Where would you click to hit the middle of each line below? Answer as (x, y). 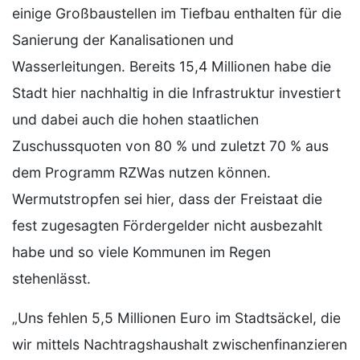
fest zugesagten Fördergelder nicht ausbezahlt (167, 225)
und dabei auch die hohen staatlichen (135, 119)
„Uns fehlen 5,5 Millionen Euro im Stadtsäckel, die (176, 317)
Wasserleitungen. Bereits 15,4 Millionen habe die (172, 66)
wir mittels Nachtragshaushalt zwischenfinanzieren (180, 344)
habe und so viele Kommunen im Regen (141, 252)
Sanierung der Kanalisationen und (123, 39)
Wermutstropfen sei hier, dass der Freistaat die (167, 198)
